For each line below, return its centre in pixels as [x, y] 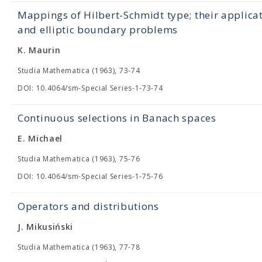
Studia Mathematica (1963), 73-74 [79, 70]
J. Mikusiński [46, 227]
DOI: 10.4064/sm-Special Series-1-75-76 [90, 176]
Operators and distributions [88, 206]
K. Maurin [39, 50]
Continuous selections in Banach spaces [117, 118]
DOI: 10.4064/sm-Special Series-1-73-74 [90, 88]
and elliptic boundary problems [98, 30]
